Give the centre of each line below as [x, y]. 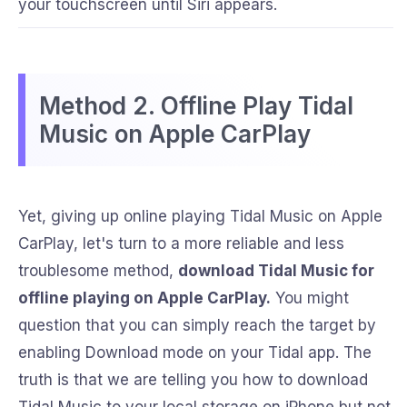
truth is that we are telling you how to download [193, 380]
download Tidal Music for [276, 271]
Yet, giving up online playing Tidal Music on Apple [200, 217]
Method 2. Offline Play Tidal [196, 106]
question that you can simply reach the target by [197, 326]
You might [310, 298]
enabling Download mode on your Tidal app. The [195, 353]
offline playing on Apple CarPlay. [144, 298]
